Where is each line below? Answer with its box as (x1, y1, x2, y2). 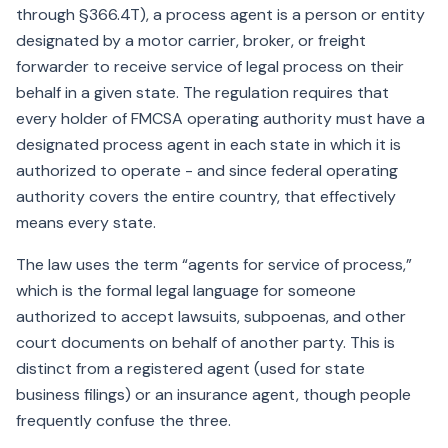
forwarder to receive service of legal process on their (16, 56, 404, 77)
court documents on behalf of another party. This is (16, 332, 395, 353)
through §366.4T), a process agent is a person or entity (16, 4, 425, 25)
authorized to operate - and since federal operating (16, 160, 398, 181)
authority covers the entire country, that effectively (16, 186, 396, 207)
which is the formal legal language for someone (16, 280, 356, 301)
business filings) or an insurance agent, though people (16, 384, 411, 405)
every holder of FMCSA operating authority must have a (16, 108, 425, 129)
